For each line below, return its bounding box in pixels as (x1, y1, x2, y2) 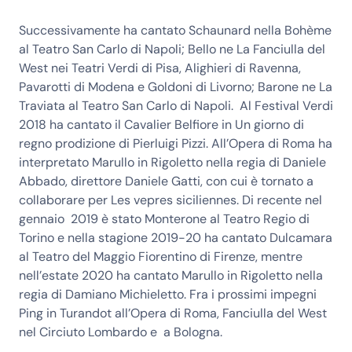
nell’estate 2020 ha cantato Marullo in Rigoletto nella (19, 267, 323, 284)
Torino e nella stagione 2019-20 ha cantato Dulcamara (19, 229, 332, 247)
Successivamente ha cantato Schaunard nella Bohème (19, 22, 332, 39)
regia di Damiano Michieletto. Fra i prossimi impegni (19, 286, 317, 303)
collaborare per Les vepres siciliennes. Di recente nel (19, 192, 322, 209)
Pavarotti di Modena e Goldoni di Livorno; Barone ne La (19, 79, 332, 96)
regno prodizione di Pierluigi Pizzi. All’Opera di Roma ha (19, 135, 332, 152)
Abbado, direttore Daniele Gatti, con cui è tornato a (19, 173, 313, 190)
